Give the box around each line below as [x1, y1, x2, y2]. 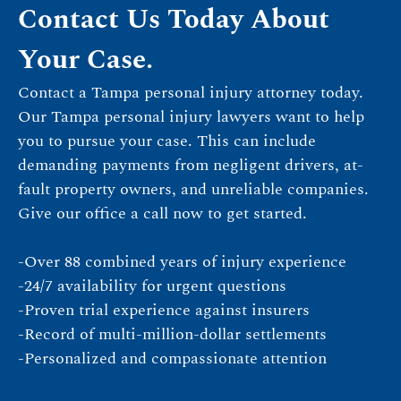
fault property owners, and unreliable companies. [18, 176, 369, 201]
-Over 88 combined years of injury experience [18, 249, 346, 274]
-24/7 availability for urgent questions [18, 273, 286, 298]
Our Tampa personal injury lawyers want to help [18, 104, 364, 129]
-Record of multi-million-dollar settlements [18, 321, 327, 346]
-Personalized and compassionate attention [18, 346, 327, 371]
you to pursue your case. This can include [18, 128, 316, 153]
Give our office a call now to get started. [18, 200, 307, 226]
